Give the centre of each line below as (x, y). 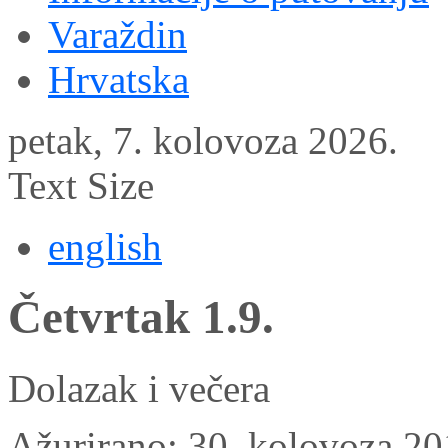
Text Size (81, 185)
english (105, 246)
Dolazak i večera (139, 388)
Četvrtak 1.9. (141, 317)
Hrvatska (118, 79)
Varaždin (117, 34)
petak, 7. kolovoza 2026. (203, 140)
